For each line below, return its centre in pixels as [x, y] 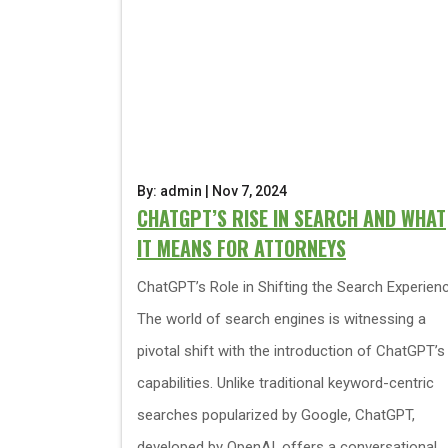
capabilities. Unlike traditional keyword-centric [285, 383]
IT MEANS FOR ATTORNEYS [241, 248]
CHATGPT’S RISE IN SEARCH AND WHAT [291, 218]
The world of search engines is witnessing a [281, 319]
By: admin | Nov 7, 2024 [212, 191]
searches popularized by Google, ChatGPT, [276, 415]
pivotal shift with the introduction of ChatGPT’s [291, 351]
